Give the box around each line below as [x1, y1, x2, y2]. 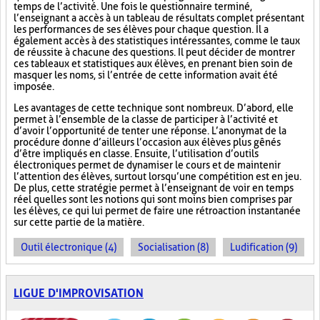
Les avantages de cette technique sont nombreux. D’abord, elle [14, 102, 294, 114]
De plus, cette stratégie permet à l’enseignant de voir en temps [14, 182, 294, 194]
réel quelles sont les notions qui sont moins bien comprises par [14, 194, 292, 205]
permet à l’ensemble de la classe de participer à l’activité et [14, 114, 278, 125]
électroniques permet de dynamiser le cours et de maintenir [14, 159, 281, 171]
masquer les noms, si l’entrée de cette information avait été [14, 69, 278, 81]
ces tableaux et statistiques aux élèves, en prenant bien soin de [14, 58, 293, 69]
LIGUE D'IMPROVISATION [14, 286, 144, 300]
